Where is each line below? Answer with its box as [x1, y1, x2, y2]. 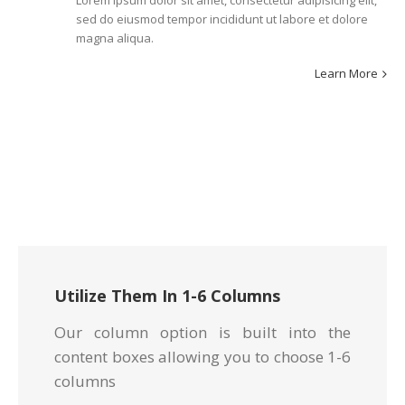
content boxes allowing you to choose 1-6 [54, 346, 351, 368]
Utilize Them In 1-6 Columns [54, 285, 280, 307]
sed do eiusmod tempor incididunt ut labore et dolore [76, 11, 368, 28]
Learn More [315, 65, 378, 82]
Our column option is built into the [54, 322, 351, 344]
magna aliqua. [76, 30, 154, 47]
